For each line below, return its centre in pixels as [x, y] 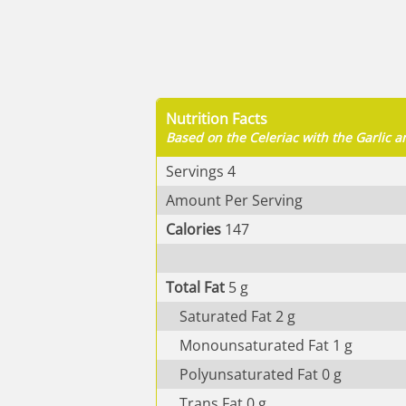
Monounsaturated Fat [256, 345]
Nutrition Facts [217, 118]
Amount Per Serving [234, 200]
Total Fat [197, 287]
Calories [193, 229]
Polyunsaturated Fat [251, 374]
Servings [195, 171]
